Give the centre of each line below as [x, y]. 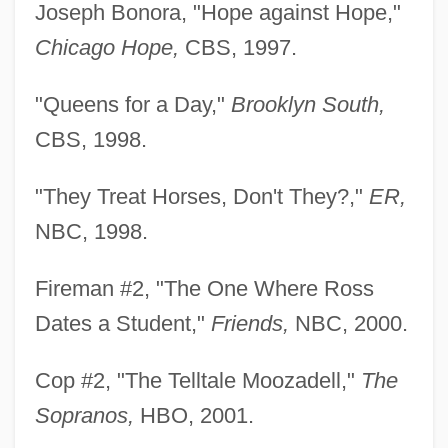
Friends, [249, 324]
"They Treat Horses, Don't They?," [201, 197]
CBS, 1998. [90, 140]
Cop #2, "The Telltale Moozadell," [197, 381]
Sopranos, [84, 416]
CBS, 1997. [237, 48]
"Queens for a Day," [132, 105]
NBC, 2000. [348, 324]
